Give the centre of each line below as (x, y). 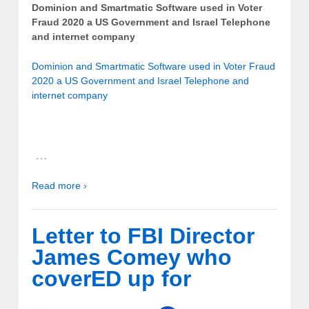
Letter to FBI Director (143, 236)
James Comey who (132, 258)
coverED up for (111, 279)
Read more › (59, 186)
